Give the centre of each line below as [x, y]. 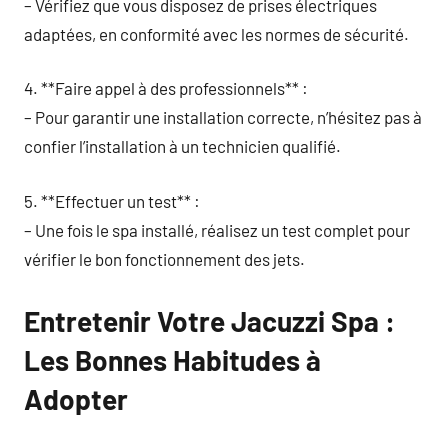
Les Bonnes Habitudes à [172, 359]
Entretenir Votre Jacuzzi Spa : [209, 320]
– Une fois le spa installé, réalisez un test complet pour [217, 229]
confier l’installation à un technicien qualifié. [182, 146]
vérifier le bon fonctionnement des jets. [164, 258]
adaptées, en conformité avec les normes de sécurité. [216, 33]
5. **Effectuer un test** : [112, 200]
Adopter [76, 398]
